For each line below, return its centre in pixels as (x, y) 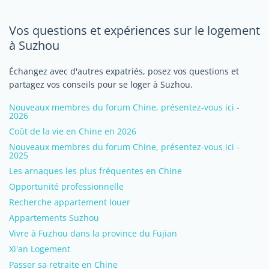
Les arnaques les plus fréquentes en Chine (95, 171)
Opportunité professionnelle (66, 186)
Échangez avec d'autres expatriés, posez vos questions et (124, 71)
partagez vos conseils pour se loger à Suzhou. (101, 84)
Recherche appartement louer (70, 202)
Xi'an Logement (40, 249)
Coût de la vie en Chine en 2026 (73, 131)
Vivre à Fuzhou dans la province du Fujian (93, 233)
